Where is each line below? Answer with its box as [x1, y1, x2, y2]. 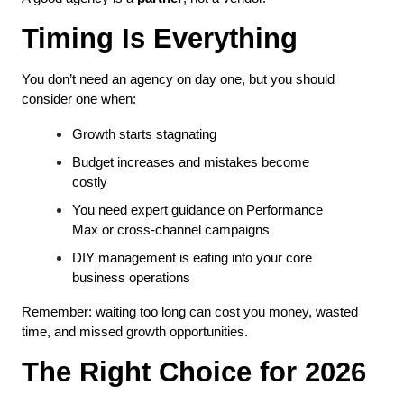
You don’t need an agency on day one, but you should [22, 72, 335, 87]
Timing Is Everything [22, 23, 298, 54]
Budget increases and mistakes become [72, 155, 309, 170]
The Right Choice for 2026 [22, 356, 366, 388]
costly [72, 175, 107, 190]
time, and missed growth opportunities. [22, 325, 248, 340]
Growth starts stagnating [72, 127, 216, 142]
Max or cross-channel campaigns [72, 223, 270, 238]
